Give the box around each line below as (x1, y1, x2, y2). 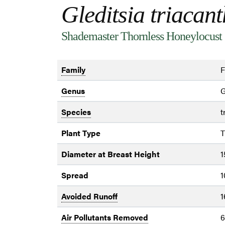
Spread (61, 169, 88, 181)
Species (61, 105, 91, 118)
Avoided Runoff (61, 190, 118, 202)
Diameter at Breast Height (61, 148, 160, 160)
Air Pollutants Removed (61, 211, 148, 223)
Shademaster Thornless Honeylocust (61, 29, 222, 43)
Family (61, 63, 85, 75)
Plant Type (61, 127, 100, 139)
